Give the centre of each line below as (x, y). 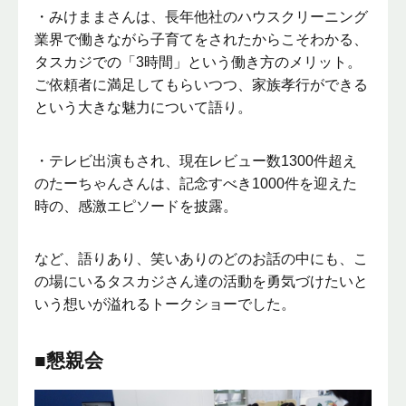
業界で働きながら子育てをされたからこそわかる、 (202, 40)
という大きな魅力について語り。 (144, 108)
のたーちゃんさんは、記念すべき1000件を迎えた (196, 183)
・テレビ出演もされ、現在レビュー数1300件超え (196, 160)
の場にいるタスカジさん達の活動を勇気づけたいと (202, 282)
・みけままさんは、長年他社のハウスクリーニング (202, 17)
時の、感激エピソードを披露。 (136, 206)
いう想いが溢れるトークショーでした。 (165, 304)
